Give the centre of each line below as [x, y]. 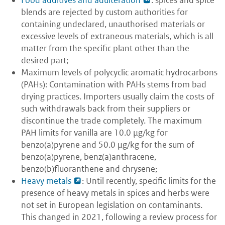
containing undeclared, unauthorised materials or [113, 24]
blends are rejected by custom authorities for [104, 12]
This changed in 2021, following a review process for [119, 217]
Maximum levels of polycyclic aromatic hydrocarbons [119, 73]
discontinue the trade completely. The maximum [111, 121]
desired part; [45, 61]
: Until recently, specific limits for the [149, 181]
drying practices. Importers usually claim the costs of [118, 97]
